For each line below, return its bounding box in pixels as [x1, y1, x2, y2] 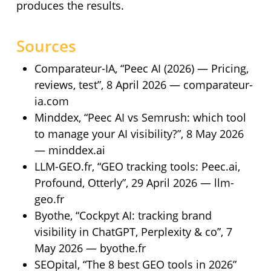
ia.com [34, 94, 69, 109]
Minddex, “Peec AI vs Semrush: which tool [34, 110, 246, 125]
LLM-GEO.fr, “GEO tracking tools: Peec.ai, [34, 159, 240, 174]
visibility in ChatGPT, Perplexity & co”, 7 [34, 224, 232, 240]
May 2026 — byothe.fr [34, 241, 146, 256]
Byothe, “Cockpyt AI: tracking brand [34, 208, 212, 223]
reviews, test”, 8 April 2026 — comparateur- [34, 77, 253, 93]
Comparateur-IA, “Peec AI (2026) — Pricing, [34, 61, 249, 76]
